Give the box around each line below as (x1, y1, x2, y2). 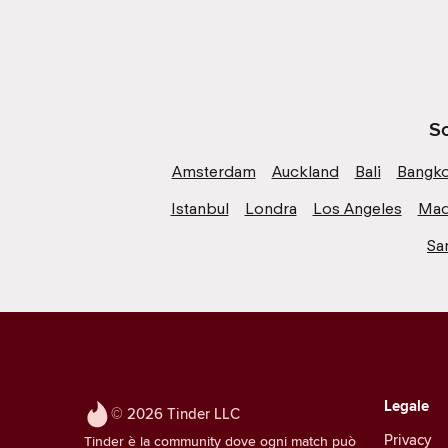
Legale (384, 394, 429, 417)
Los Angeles (312, 198, 402, 218)
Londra (244, 198, 297, 218)
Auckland (271, 161, 339, 181)
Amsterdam (171, 161, 256, 181)
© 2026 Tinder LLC (111, 402, 240, 424)
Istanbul (170, 198, 229, 218)
